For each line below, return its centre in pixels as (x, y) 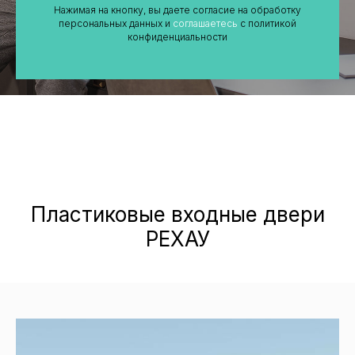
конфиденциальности (177, 36)
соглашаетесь (205, 23)
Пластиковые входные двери (177, 214)
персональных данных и (116, 23)
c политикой (267, 23)
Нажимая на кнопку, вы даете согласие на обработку (177, 10)
